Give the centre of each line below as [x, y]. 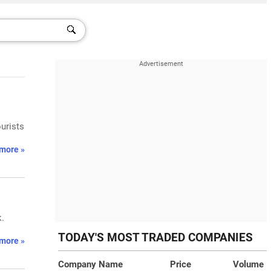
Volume [248, 264]
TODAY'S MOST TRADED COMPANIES [155, 238]
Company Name [90, 264]
